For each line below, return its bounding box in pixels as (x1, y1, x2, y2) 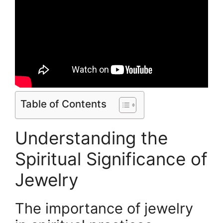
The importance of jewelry (15, 199, 193, 217)
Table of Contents (20, 97, 107, 110)
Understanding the (15, 127, 168, 148)
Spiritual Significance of (15, 148, 208, 169)
